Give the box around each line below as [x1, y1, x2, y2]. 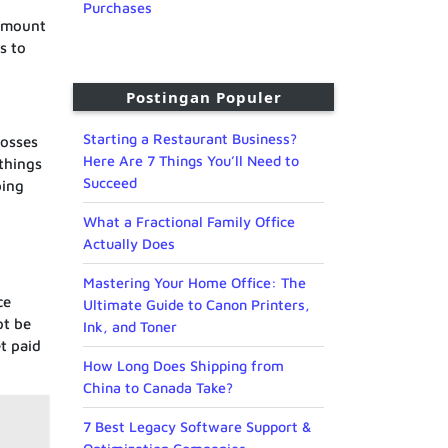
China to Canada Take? [83, 379, 233, 397]
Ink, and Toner [83, 318, 177, 336]
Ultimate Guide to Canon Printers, [83, 296, 310, 314]
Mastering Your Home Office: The [83, 274, 306, 292]
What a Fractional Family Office [83, 213, 295, 231]
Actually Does [83, 235, 175, 253]
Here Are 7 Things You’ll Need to [83, 152, 299, 170]
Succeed [83, 174, 137, 192]
